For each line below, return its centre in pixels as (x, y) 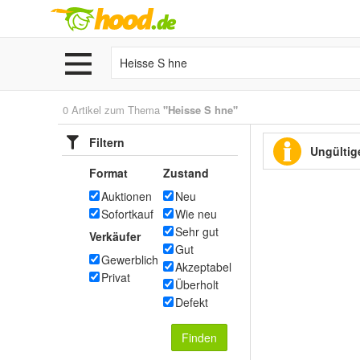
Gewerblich (130, 260)
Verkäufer (115, 236)
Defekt (192, 302)
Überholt (197, 284)
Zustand (186, 173)
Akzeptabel (203, 267)
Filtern (107, 142)
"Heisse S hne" (200, 110)
